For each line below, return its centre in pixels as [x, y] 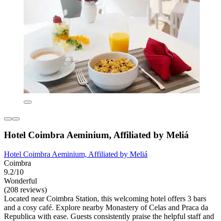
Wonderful [20, 181]
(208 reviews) [25, 190]
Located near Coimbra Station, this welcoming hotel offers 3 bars [105, 199]
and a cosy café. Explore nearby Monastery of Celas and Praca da [106, 208]
